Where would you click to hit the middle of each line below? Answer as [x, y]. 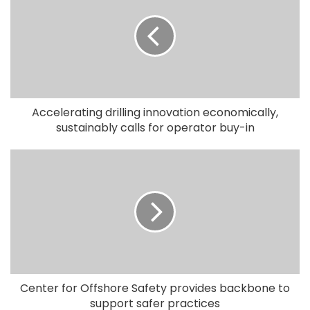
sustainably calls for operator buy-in [155, 128]
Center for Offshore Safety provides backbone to [155, 289]
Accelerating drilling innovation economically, [155, 113]
